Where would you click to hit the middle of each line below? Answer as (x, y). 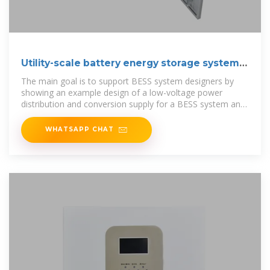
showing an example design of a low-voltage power (122, 92)
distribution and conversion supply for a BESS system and (133, 104)
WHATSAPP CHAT (80, 129)
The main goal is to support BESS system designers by (127, 81)
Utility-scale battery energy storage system (130, 63)
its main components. (63, 115)
